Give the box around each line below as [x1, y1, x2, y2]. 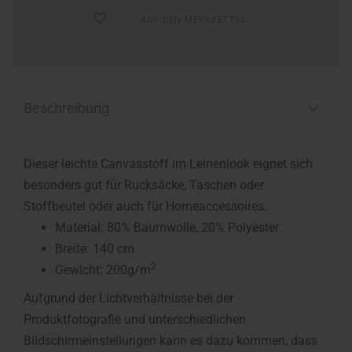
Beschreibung [24, 100, 109, 116]
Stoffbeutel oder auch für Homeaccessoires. [24, 199, 267, 214]
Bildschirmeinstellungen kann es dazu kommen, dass [24, 333, 317, 348]
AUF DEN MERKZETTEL [141, 15, 247, 25]
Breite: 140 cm [55, 241, 134, 256]
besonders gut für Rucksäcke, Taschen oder [24, 178, 264, 192]
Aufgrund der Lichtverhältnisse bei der [24, 291, 233, 306]
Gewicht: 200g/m [55, 262, 151, 277]
